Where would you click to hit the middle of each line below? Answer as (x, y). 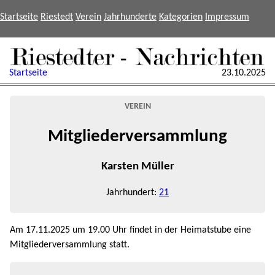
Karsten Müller (137, 166)
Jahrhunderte (130, 17)
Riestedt (57, 17)
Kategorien (181, 17)
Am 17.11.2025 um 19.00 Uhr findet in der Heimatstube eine (130, 230)
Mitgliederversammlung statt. (70, 245)
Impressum (227, 17)
